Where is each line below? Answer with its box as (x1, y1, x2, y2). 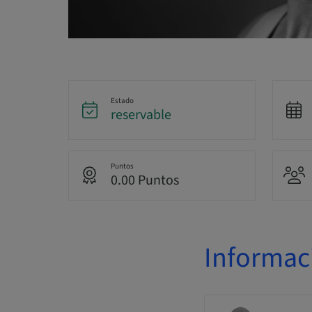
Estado (110, 95, 134, 107)
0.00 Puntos (110, 171, 179, 191)
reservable (110, 105, 171, 125)
